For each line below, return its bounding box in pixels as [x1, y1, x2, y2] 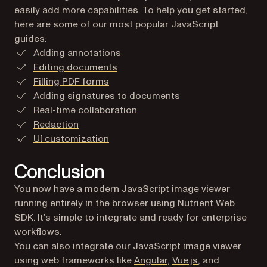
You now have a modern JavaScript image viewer [14, 182, 230, 195]
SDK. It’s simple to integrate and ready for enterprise [14, 210, 247, 224]
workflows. [14, 225, 61, 238]
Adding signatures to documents [33, 89, 180, 103]
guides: [14, 32, 46, 45]
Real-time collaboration [33, 103, 137, 117]
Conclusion [14, 159, 105, 185]
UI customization [33, 132, 109, 145]
